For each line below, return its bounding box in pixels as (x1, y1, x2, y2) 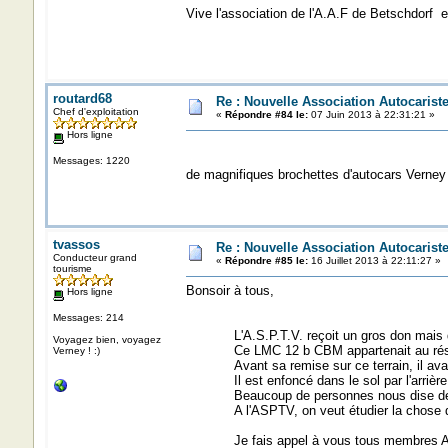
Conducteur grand (52, 252, 137, 263)
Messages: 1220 (52, 154, 130, 166)
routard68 (52, 91, 112, 106)
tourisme (52, 263, 92, 274)
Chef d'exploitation (52, 106, 139, 117)
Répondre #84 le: (224, 109, 308, 120)
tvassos (52, 237, 100, 252)
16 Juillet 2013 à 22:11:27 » (307, 255, 441, 266)
